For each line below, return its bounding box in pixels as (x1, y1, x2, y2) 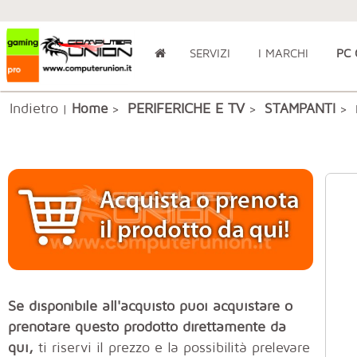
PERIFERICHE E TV (127, 99, 245, 116)
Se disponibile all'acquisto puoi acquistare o (8, 297, 292, 315)
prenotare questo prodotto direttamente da (8, 318, 286, 335)
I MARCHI (257, 46, 308, 60)
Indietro (10, 99, 58, 116)
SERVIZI (189, 46, 230, 60)
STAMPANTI (265, 100, 335, 116)
